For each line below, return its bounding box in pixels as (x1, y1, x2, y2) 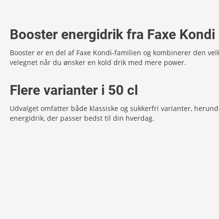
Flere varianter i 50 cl (10, 82, 138, 98)
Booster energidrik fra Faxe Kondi (10, 26, 215, 43)
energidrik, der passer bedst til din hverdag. (10, 113, 154, 123)
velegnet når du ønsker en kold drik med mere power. (10, 58, 186, 67)
